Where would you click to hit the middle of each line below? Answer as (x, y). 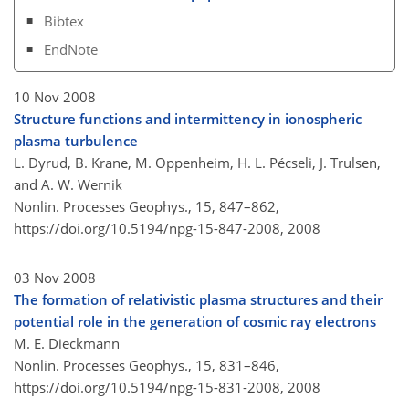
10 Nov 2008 (55, 97)
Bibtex (64, 21)
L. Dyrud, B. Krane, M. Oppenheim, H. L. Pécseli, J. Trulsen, (197, 163)
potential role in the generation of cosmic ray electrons (195, 322)
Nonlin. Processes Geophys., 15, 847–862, (147, 207)
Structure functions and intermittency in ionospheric (188, 119)
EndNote (71, 50)
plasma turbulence (76, 141)
